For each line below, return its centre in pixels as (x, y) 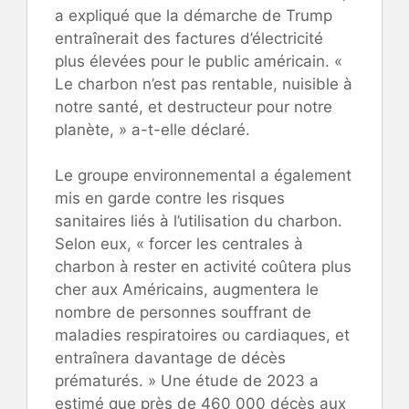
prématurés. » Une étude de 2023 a (187, 381)
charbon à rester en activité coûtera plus (203, 267)
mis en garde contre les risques (170, 199)
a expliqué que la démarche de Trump (194, 15)
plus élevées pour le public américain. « (199, 61)
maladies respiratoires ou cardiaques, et (202, 336)
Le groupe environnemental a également (203, 176)
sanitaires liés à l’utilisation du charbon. (199, 221)
